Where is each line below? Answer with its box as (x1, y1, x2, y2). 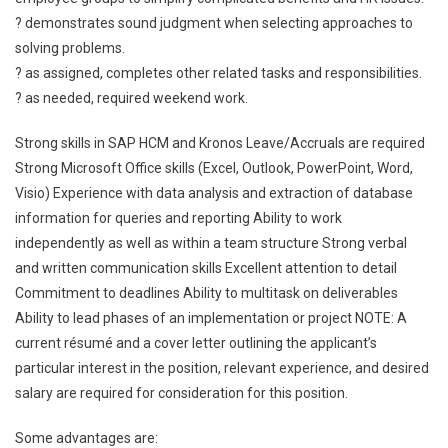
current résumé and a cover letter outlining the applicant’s (15, 335, 377, 351)
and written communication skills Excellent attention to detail (15, 260, 397, 276)
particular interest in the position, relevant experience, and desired (15, 360, 429, 376)
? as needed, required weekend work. (15, 90, 248, 106)
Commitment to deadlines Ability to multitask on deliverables (15, 285, 398, 301)
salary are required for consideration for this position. (15, 385, 348, 401)
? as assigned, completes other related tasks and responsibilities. (15, 65, 422, 81)
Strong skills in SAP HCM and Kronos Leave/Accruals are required (15, 135, 425, 151)
